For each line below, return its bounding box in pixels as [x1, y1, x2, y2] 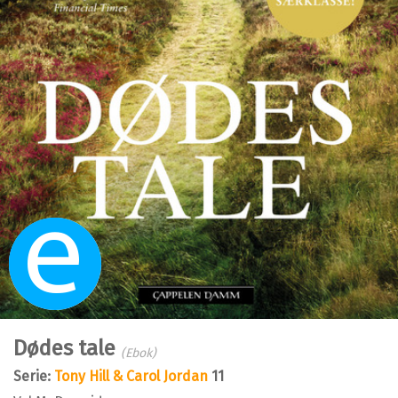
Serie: [13, 368, 54, 386]
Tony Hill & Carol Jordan [54, 368, 208, 386]
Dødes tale [13, 336, 121, 362]
